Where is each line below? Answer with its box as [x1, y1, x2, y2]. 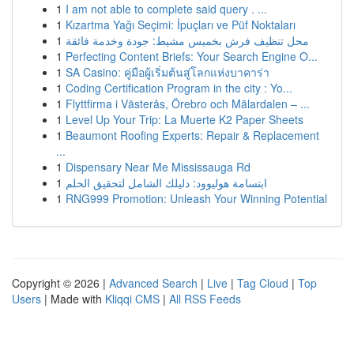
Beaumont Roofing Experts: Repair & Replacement [66, 127, 319, 143]
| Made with [41, 291, 105, 307]
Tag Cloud [237, 275, 288, 291]
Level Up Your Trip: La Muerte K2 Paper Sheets [66, 111, 303, 127]
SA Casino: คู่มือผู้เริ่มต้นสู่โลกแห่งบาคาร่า [66, 64, 269, 80]
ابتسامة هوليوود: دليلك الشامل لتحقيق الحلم [66, 175, 267, 190]
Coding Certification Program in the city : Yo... [66, 80, 292, 96]
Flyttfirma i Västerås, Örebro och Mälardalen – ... [66, 96, 310, 111]
